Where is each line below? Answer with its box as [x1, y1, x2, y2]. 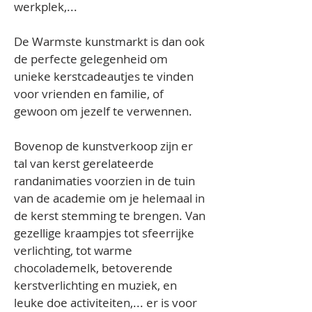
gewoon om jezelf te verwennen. [14, 103, 192, 119]
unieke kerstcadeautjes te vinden [14, 68, 196, 84]
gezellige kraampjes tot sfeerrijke [14, 225, 197, 241]
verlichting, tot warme [14, 242, 135, 258]
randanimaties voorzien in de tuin [14, 173, 198, 189]
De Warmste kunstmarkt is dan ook [14, 33, 208, 49]
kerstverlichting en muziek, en [14, 277, 180, 293]
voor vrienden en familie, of [14, 86, 166, 102]
